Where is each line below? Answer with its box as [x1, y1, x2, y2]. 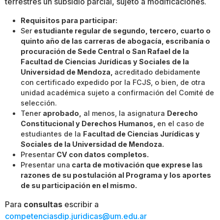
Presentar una [21, 161, 70, 169]
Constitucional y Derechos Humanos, [21, 119, 157, 128]
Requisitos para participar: [21, 16, 117, 25]
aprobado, [41, 109, 82, 117]
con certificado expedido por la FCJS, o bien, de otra [21, 78, 205, 86]
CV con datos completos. [55, 150, 149, 159]
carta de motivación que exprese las [70, 161, 203, 169]
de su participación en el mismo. [21, 181, 137, 190]
